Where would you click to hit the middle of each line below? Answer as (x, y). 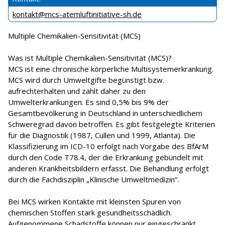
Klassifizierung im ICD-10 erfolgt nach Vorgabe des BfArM (108, 146)
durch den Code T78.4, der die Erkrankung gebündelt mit (106, 157)
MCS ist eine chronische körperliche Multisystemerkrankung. (111, 69)
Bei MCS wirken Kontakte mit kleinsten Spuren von (94, 202)
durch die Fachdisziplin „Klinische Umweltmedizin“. (93, 180)
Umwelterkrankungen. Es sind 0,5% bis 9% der (88, 102)
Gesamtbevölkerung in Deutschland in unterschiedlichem (105, 113)
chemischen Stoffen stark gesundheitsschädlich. (90, 213)
